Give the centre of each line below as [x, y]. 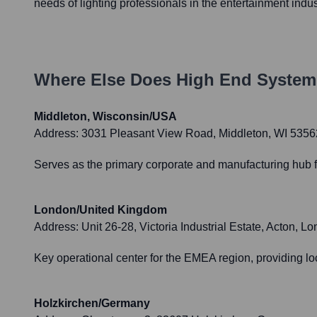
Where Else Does [105, 80]
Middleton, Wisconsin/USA [105, 117]
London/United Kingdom [100, 210]
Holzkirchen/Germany [92, 304]
